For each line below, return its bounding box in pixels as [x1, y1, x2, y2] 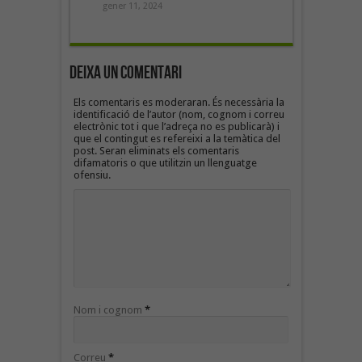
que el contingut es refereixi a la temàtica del [73, 133, 280, 145]
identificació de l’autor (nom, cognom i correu [73, 108, 284, 121]
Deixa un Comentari [69, 62, 182, 85]
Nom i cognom [73, 304, 142, 317]
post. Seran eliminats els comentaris [73, 145, 239, 158]
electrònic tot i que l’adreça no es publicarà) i [73, 120, 280, 133]
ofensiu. [73, 169, 111, 182]
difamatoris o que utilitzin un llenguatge [73, 157, 257, 170]
